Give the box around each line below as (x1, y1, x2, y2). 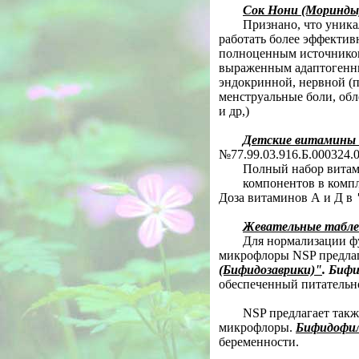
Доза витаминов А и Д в (219, 191, 356, 204)
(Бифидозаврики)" (219, 263, 322, 276)
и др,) (219, 104, 249, 118)
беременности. (219, 335, 299, 349)
